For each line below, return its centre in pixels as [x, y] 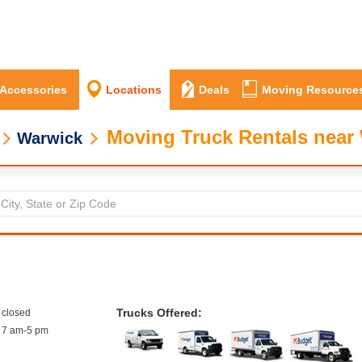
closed [17, 313]
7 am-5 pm [25, 330]
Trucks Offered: [160, 313]
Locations [134, 90]
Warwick [50, 138]
